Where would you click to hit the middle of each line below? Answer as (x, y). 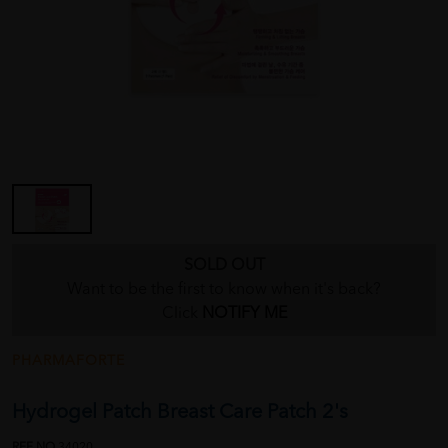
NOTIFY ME (244, 314)
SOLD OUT (224, 266)
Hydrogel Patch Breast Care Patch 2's (180, 413)
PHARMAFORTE (68, 361)
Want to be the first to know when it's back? (224, 290)
